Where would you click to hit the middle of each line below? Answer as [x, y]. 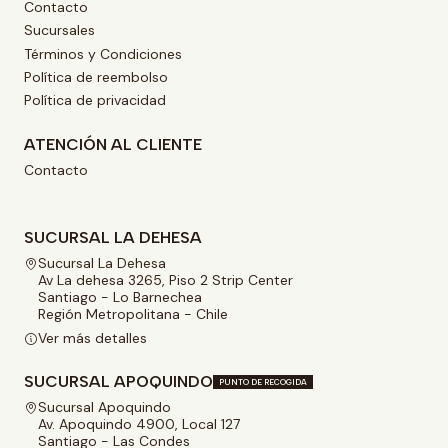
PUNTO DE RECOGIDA [263, 381]
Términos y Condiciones [103, 53]
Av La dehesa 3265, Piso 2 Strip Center [165, 280]
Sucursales [59, 30]
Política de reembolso [96, 77]
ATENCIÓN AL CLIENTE [113, 144]
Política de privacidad [95, 100]
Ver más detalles [92, 337]
